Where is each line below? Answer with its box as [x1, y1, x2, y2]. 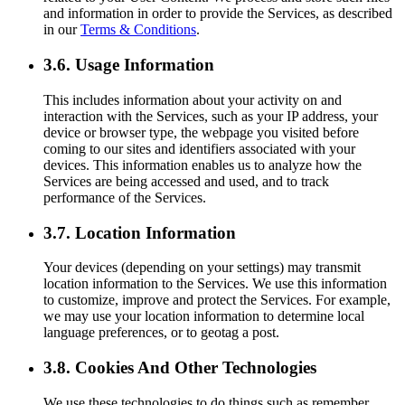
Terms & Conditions [80, 22, 196, 38]
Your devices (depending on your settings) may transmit [43, 259, 361, 276]
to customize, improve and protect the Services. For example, [43, 292, 391, 308]
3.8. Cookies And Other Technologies [43, 358, 316, 378]
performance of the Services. [43, 189, 206, 205]
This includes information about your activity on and [43, 91, 342, 108]
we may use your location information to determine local [43, 308, 364, 325]
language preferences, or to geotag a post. [43, 325, 279, 341]
